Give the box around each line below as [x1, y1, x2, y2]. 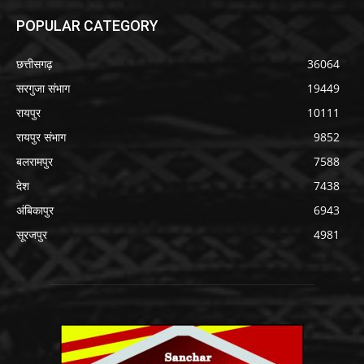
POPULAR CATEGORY [16, 16, 158, 34]
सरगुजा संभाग [16, 80, 70, 96]
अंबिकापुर [16, 201, 54, 218]
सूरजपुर [16, 226, 47, 242]
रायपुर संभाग [16, 128, 66, 145]
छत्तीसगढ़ [16, 55, 53, 71]
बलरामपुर [16, 153, 53, 169]
